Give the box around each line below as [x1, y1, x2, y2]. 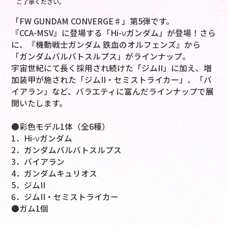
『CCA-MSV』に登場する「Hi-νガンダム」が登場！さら [11, 27, 216, 39]
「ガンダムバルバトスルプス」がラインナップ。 [11, 50, 191, 63]
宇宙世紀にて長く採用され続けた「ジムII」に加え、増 [11, 62, 212, 74]
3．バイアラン [11, 156, 65, 168]
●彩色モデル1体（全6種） [11, 121, 110, 133]
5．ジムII [11, 179, 46, 191]
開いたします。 [11, 97, 68, 109]
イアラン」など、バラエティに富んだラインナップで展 [11, 85, 214, 98]
